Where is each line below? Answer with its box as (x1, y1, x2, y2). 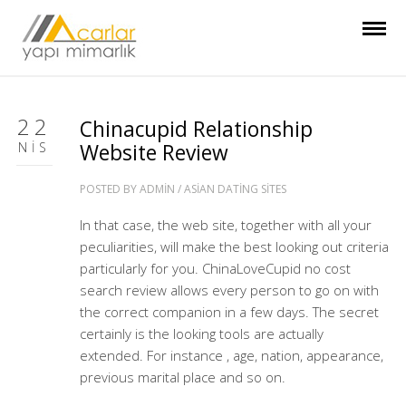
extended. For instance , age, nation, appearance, (79, 346, 383, 364)
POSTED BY (79, 181, 140, 197)
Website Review (79, 139, 228, 167)
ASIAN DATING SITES (183, 181, 286, 197)
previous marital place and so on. (79, 368, 285, 386)
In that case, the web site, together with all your (79, 216, 372, 234)
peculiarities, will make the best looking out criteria (79, 237, 389, 256)
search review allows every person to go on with (79, 281, 379, 299)
